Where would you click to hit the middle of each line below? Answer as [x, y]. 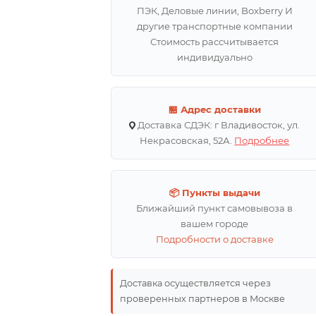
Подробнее [262, 141]
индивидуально [214, 57]
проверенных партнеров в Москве [203, 299]
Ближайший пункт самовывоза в [215, 208]
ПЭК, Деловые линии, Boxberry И [214, 11]
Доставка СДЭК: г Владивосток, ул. [218, 125]
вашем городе [215, 224]
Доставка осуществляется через [196, 284]
